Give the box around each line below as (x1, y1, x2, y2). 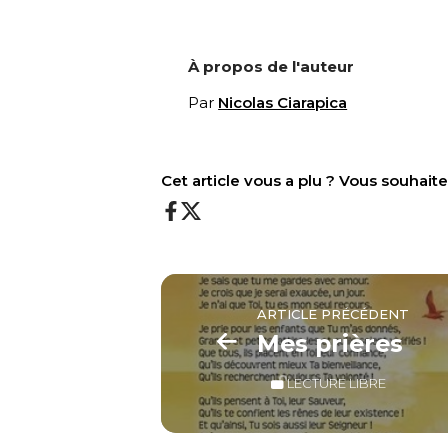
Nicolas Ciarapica (218, 92, 348, 112)
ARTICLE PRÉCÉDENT (257, 305, 410, 322)
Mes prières (257, 328, 404, 358)
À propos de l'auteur (188, 56, 355, 76)
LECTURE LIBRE (287, 374, 387, 391)
